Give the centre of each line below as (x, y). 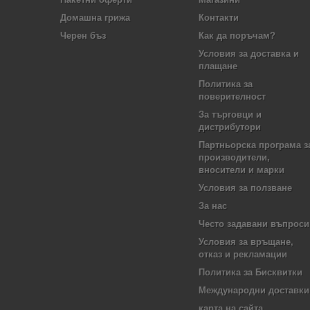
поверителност (232, 97)
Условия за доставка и (249, 54)
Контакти (219, 18)
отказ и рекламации (243, 254)
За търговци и (230, 115)
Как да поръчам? (237, 36)
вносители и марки (241, 170)
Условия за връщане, (246, 242)
